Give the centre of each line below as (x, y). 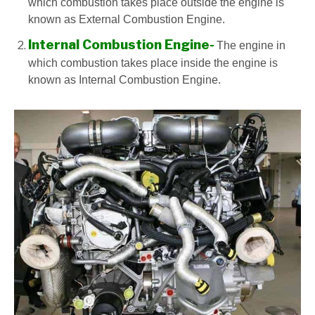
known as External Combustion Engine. (127, 19)
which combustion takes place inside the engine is (153, 63)
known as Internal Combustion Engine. (124, 80)
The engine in (251, 45)
